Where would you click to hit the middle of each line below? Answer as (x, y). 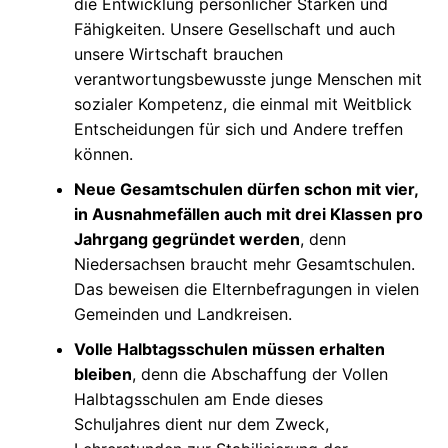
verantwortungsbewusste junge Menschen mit (247, 79)
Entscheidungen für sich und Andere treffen (238, 129)
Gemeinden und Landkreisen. (182, 314)
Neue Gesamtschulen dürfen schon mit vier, (245, 189)
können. (103, 154)
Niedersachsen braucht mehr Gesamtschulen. (244, 264)
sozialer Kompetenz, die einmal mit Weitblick (242, 104)
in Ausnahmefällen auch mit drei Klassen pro (248, 214)
